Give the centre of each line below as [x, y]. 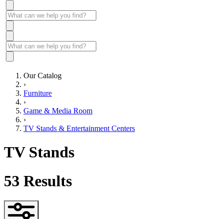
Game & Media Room [58, 111]
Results [46, 181]
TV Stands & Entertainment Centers [79, 128]
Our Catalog [43, 76]
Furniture [38, 93]
